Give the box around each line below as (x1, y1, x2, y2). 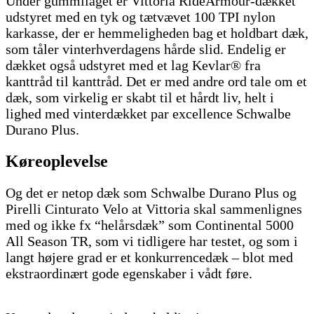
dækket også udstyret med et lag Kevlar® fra (6, 57, 261, 74)
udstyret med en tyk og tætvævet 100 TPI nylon (6, 9, 275, 25)
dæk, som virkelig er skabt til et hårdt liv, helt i (6, 90, 274, 106)
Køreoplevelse (6, 152, 108, 171)
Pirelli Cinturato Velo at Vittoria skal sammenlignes (6, 201, 302, 217)
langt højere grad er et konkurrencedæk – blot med (6, 250, 293, 266)
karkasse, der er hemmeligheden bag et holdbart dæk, (6, 25, 308, 41)
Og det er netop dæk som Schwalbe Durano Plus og (6, 185, 296, 201)
